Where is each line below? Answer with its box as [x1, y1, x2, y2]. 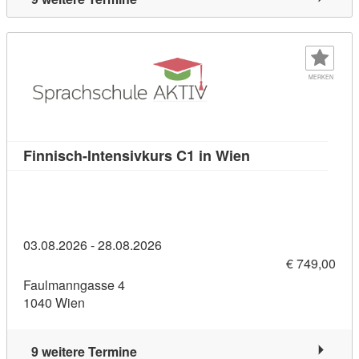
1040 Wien [23, 293, 85, 313]
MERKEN [308, 72, 333, 81]
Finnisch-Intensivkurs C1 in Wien [23, 144, 250, 166]
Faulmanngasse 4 [23, 276, 125, 295]
